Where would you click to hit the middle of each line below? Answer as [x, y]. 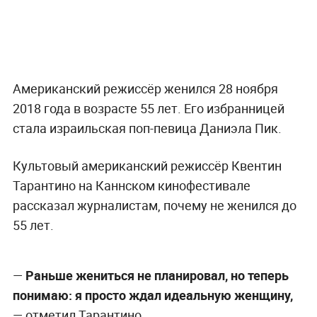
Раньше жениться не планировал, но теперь [155, 276]
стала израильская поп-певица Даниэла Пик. [147, 128]
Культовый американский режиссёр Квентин [147, 166]
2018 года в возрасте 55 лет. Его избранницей [148, 109]
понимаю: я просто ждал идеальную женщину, [152, 295]
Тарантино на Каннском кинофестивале [131, 186]
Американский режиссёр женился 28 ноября [145, 89]
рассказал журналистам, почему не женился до [154, 206]
